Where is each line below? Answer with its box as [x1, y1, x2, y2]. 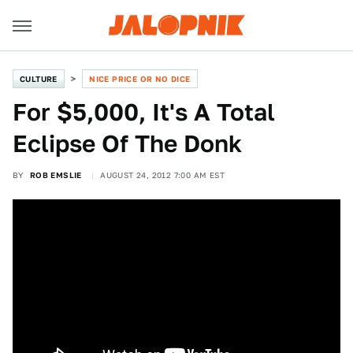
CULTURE [20, 74, 58, 84]
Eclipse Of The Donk [13, 129, 242, 158]
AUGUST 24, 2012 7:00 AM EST [100, 170, 225, 180]
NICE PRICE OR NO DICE [89, 74, 191, 84]
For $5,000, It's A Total [13, 98, 275, 126]
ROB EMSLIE [29, 170, 82, 180]
